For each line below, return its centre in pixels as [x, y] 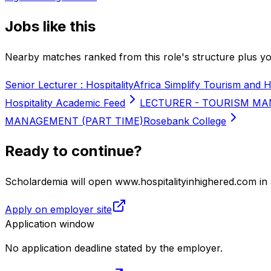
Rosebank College [185, 121]
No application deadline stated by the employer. [114, 248]
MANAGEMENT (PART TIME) [74, 121]
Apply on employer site [58, 209]
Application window [50, 224]
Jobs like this [50, 27]
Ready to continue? [73, 151]
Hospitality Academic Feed [65, 103]
